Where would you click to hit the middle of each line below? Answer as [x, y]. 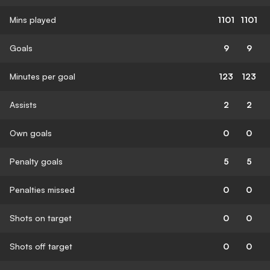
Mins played [33, 19]
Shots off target [41, 246]
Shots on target [41, 218]
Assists [23, 104]
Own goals [31, 133]
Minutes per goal [42, 76]
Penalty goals [36, 161]
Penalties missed [42, 189]
